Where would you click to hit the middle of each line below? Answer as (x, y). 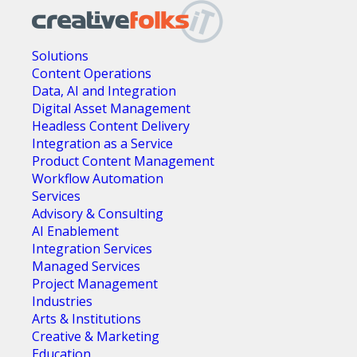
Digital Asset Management (111, 108)
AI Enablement (75, 231)
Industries (62, 301)
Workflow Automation (98, 178)
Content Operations (92, 73)
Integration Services (92, 249)
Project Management (95, 284)
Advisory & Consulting (98, 214)
